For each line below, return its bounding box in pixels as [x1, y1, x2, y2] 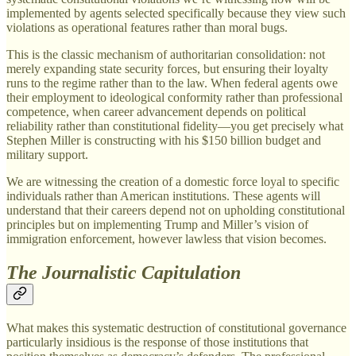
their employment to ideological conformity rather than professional [6, 91, 342, 105]
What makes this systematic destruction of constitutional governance [6, 321, 346, 335]
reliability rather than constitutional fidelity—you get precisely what [6, 119, 343, 133]
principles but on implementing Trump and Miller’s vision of [6, 218, 308, 232]
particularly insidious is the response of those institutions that [6, 335, 308, 350]
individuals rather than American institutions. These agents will [6, 189, 320, 203]
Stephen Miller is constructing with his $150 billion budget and [6, 133, 321, 148]
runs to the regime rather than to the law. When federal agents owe [6, 76, 338, 91]
